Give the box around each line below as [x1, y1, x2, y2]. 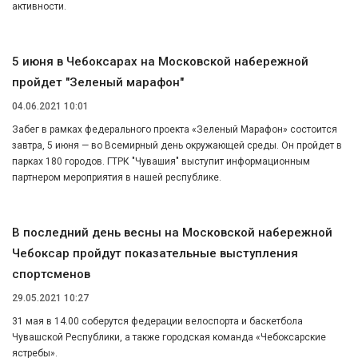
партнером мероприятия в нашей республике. [12, 172, 221, 184]
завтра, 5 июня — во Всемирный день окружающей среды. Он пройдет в [12, 140, 342, 152]
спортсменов [12, 267, 90, 282]
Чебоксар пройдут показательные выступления [12, 246, 298, 261]
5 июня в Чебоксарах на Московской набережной [12, 54, 308, 70]
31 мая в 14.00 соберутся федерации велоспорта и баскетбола [12, 315, 303, 327]
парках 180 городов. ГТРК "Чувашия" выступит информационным [12, 156, 310, 168]
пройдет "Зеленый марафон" [12, 75, 184, 90]
